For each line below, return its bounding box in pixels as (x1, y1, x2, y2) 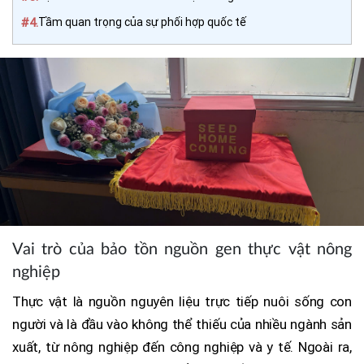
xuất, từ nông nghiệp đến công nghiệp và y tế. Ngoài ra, (12, 338, 352, 355)
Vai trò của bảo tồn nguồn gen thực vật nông (12, 240, 352, 258)
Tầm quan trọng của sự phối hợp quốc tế (38, 15, 246, 28)
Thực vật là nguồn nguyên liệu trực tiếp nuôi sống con (12, 292, 352, 310)
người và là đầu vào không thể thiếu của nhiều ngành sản (12, 315, 352, 332)
